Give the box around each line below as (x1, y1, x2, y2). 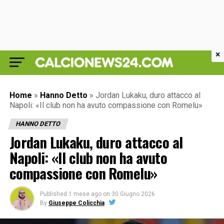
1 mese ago (68, 190, 101, 197)
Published (39, 190, 67, 197)
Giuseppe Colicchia (48, 199, 104, 206)
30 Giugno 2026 (111, 190, 155, 197)
